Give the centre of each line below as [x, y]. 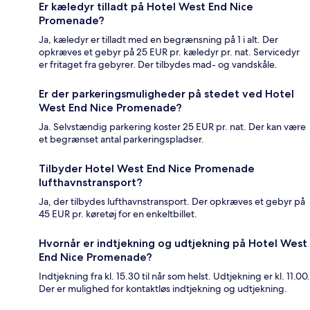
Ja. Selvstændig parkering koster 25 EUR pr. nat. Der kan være [172, 126]
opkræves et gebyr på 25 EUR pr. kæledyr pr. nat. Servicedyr [169, 52]
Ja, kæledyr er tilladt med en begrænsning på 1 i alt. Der [158, 39]
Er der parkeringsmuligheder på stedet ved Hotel [166, 93]
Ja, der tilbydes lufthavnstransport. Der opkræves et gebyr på [172, 201]
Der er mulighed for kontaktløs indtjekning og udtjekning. [163, 288]
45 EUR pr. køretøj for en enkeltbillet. [118, 213]
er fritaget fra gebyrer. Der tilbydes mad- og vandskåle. [158, 64]
